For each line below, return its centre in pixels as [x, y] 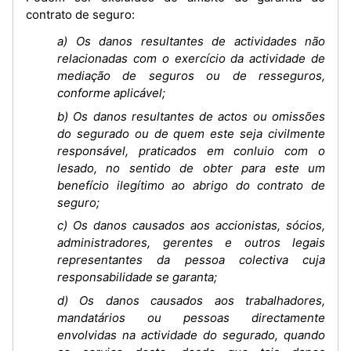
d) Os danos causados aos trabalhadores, [191, 300]
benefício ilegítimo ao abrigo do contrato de [191, 185]
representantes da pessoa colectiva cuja [191, 260]
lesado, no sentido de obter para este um [191, 168]
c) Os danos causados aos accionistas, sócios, [191, 225]
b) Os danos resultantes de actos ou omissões [191, 116]
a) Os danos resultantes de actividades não [191, 41]
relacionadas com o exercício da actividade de [191, 58]
